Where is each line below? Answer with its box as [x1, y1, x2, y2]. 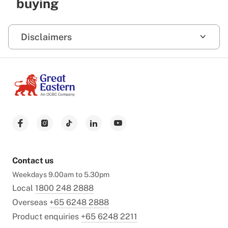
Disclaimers [21, 31, 72, 42]
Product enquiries [12, 211, 81, 221]
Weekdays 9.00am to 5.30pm [12, 169, 109, 179]
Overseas [12, 197, 49, 207]
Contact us [12, 155, 53, 165]
